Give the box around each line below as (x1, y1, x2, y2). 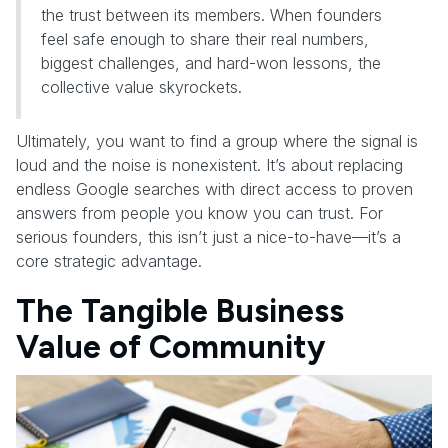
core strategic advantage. (16, 251, 202, 272)
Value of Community (16, 328, 325, 367)
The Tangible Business (16, 292, 344, 331)
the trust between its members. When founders (41, 5, 382, 26)
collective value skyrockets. (41, 77, 242, 98)
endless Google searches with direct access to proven (16, 179, 413, 200)
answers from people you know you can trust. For (16, 203, 383, 224)
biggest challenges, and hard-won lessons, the (41, 53, 381, 74)
